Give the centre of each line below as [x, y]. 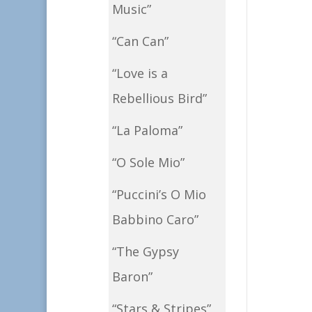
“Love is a [140, 73]
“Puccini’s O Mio [159, 195]
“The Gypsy [145, 252]
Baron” [132, 277]
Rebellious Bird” [159, 99]
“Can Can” [140, 41]
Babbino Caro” [155, 220]
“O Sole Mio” [148, 163]
